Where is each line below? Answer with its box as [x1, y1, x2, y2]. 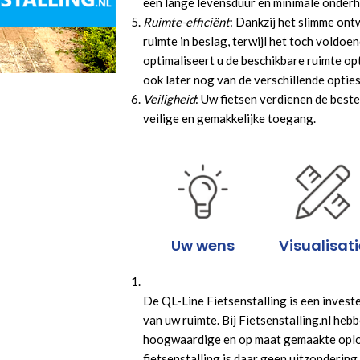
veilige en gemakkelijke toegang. [143, 111, 316, 125]
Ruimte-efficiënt [143, 14, 230, 29]
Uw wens [171, 235, 235, 256]
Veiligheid [143, 92, 195, 106]
